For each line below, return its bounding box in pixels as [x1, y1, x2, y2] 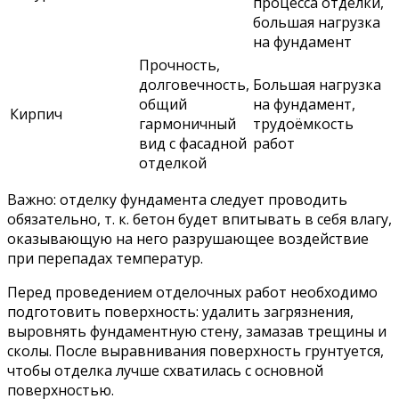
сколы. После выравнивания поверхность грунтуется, [7, 340, 384, 361]
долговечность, [139, 74, 249, 94]
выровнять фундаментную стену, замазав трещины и [7, 321, 387, 341]
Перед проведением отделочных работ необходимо [7, 281, 378, 302]
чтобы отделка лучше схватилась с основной [7, 360, 323, 380]
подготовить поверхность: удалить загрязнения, [7, 301, 354, 322]
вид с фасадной [139, 133, 247, 153]
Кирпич [10, 103, 62, 124]
